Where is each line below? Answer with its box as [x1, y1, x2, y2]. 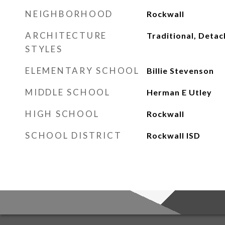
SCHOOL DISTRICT [25, 130, 122, 141]
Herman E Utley [146, 87, 212, 97]
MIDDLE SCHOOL [25, 87, 110, 97]
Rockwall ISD [146, 131, 200, 140]
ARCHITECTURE [25, 30, 107, 41]
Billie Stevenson [146, 66, 214, 75]
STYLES [25, 44, 63, 54]
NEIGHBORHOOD [25, 9, 113, 19]
